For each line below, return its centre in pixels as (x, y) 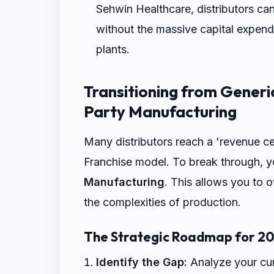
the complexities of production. (162, 202)
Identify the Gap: (142, 262)
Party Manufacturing (160, 112)
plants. (113, 50)
